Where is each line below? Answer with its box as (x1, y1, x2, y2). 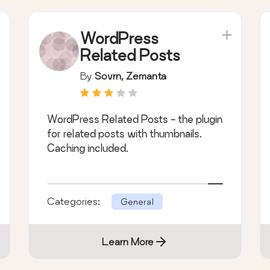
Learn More (101, 235, 154, 247)
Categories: (47, 195, 103, 207)
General (121, 196, 154, 207)
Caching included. (47, 142, 129, 154)
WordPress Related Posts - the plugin (47, 113, 223, 125)
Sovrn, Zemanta (95, 69, 167, 81)
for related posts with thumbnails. (47, 127, 202, 139)
